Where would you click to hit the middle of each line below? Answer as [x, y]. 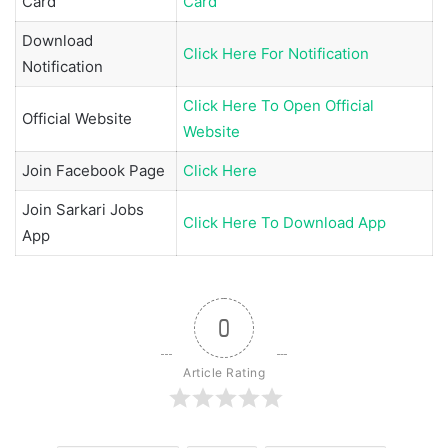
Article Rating [224, 373]
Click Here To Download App [284, 222]
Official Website [77, 118]
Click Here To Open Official [278, 105]
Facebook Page [110, 170]
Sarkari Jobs [100, 209]
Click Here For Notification [276, 53]
